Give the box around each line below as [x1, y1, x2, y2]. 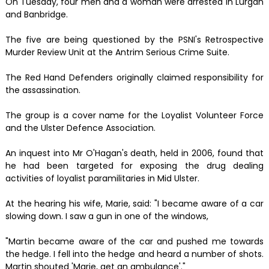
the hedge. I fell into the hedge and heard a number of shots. [5, 247, 264, 260]
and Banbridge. [5, 8, 68, 20]
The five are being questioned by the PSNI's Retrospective [5, 33, 264, 46]
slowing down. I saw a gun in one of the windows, [5, 210, 208, 222]
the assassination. [5, 83, 80, 96]
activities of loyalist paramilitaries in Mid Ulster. [5, 172, 199, 184]
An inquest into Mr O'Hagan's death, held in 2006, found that [5, 147, 264, 159]
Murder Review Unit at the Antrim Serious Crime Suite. [5, 46, 229, 58]
